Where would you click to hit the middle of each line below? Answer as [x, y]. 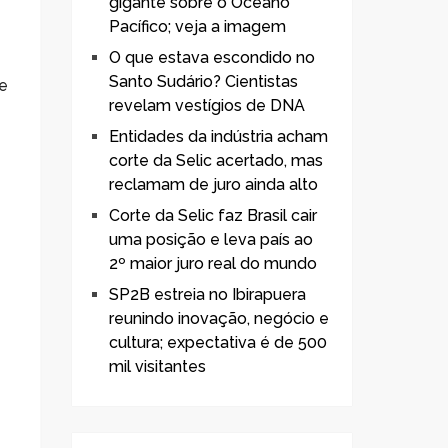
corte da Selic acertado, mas [216, 160]
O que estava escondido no [212, 57]
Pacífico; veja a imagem [197, 26]
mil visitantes [157, 366]
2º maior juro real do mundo [213, 263]
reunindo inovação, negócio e [219, 318]
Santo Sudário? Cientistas [203, 81]
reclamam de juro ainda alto [213, 184]
